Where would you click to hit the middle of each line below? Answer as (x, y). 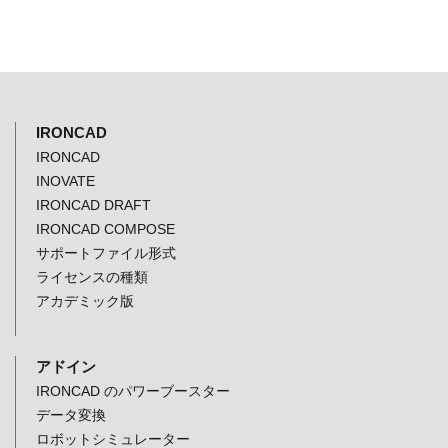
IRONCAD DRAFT (93, 205)
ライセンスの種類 (92, 277)
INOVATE (65, 181)
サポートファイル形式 (106, 253)
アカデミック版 (85, 301)
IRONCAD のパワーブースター (133, 391)
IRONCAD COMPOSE (105, 229)
